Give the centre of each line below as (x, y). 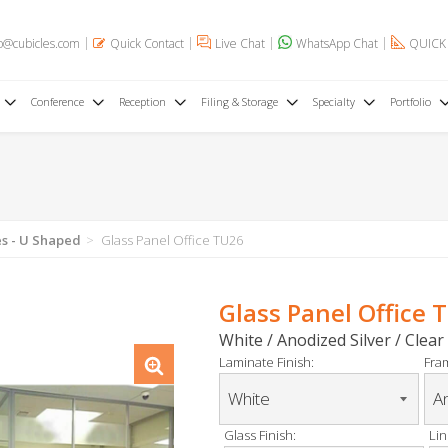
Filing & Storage (239, 101)
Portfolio (410, 101)
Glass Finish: (260, 435)
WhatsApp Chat (337, 43)
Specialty (333, 101)
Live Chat (240, 43)
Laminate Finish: (266, 362)
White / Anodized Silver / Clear (331, 340)
